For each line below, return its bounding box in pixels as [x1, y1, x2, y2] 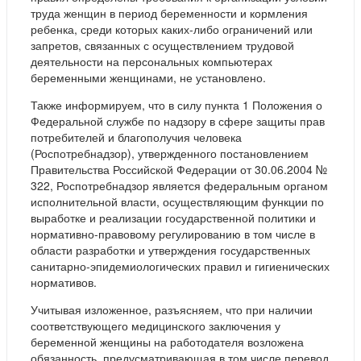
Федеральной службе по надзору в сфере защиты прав [31, 112, 325, 129]
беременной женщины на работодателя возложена [31, 333, 304, 350]
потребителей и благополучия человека [31, 128, 242, 145]
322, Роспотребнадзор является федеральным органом [31, 176, 328, 193]
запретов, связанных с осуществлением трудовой [31, 36, 294, 53]
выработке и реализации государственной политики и [31, 209, 316, 226]
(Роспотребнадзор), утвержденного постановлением [31, 144, 309, 161]
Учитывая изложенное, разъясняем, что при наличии [31, 301, 313, 317]
